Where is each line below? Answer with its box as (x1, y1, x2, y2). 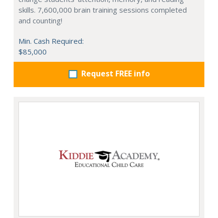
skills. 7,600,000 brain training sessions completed (18, 4, 187, 15)
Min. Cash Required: (18, 36, 84, 46)
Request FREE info (81, 68, 150, 79)
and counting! (18, 15, 62, 25)
